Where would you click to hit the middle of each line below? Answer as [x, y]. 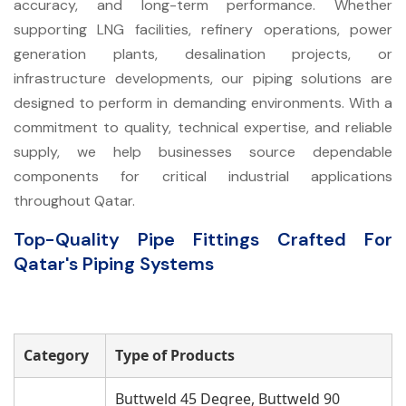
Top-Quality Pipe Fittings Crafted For [203, 239]
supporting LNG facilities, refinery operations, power [203, 29]
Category [56, 355]
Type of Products [175, 355]
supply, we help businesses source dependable [203, 151]
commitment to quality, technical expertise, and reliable [203, 127]
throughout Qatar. [74, 200]
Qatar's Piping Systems [114, 263]
